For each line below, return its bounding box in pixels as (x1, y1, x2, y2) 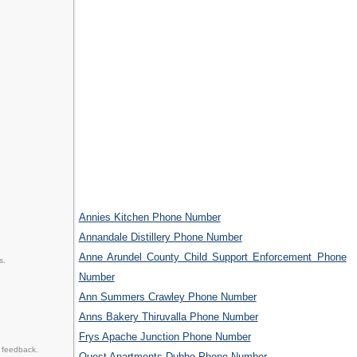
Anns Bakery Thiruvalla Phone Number (78, 311, 258, 324)
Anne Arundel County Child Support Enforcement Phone (78, 251, 347, 264)
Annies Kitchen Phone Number (78, 211, 221, 224)
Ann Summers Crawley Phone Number (78, 291, 257, 304)
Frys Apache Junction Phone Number (78, 331, 251, 343)
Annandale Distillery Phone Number (78, 231, 242, 244)
